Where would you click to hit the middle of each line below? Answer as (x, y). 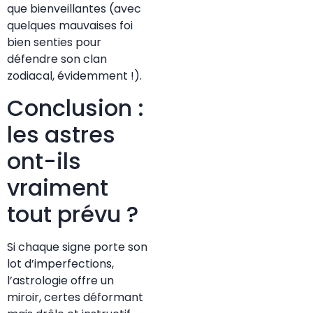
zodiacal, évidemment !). (74, 76)
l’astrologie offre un (60, 280)
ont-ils (44, 161)
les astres (61, 134)
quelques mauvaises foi (70, 26)
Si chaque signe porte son (77, 247)
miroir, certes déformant (75, 297)
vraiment (58, 187)
